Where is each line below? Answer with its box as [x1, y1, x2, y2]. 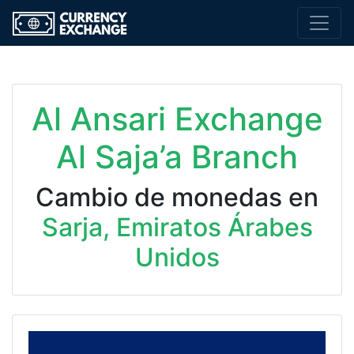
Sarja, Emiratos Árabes [41, 211, 313, 243]
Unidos [134, 241, 220, 273]
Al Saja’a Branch [56, 137, 298, 176]
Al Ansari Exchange [31, 99, 323, 138]
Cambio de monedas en [36, 181, 318, 213]
